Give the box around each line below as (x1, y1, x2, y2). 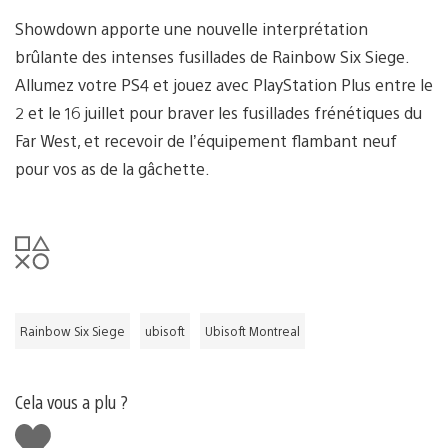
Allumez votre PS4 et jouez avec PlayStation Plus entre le (15, 73, 433, 95)
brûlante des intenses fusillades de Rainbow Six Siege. (15, 45, 409, 67)
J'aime (15, 420, 66, 444)
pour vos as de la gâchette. (15, 157, 210, 179)
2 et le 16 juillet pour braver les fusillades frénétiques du (15, 101, 422, 123)
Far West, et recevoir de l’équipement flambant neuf (15, 129, 397, 151)
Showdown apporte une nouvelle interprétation (15, 17, 368, 39)
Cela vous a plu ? (15, 389, 128, 413)
